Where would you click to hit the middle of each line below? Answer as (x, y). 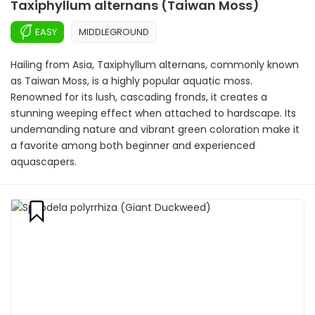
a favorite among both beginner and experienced (133, 146)
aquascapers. (44, 162)
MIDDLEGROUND (114, 32)
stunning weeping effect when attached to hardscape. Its (153, 113)
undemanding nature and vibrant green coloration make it (155, 129)
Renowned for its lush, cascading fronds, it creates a (139, 97)
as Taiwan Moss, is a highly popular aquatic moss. (131, 81)
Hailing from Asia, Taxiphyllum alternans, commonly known (155, 65)
